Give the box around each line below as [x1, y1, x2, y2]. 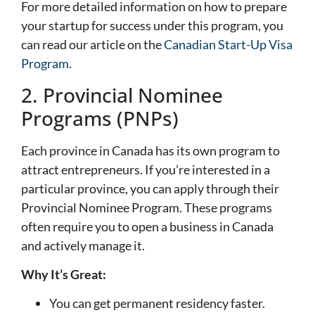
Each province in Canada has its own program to [21, 142, 280, 158]
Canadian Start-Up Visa [164, 37, 292, 53]
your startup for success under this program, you [21, 18, 283, 34]
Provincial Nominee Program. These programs [21, 199, 272, 215]
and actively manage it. [21, 237, 145, 253]
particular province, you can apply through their [21, 180, 279, 196]
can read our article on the [21, 37, 164, 53]
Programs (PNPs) [21, 104, 179, 131]
